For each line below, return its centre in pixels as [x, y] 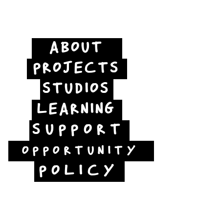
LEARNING [76, 110]
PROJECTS [76, 69]
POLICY [78, 171]
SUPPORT [78, 130]
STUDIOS [76, 89]
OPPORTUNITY [80, 151]
